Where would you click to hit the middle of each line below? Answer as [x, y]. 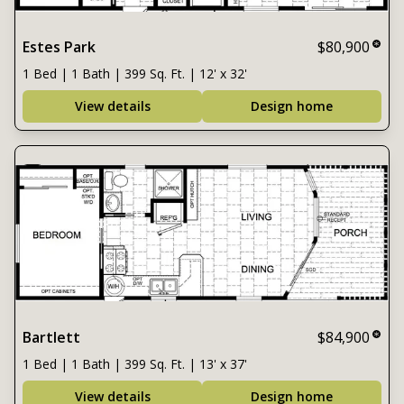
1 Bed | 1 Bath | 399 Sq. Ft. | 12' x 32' [135, 73]
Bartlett [51, 337]
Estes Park [59, 47]
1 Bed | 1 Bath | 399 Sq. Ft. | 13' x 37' [135, 364]
